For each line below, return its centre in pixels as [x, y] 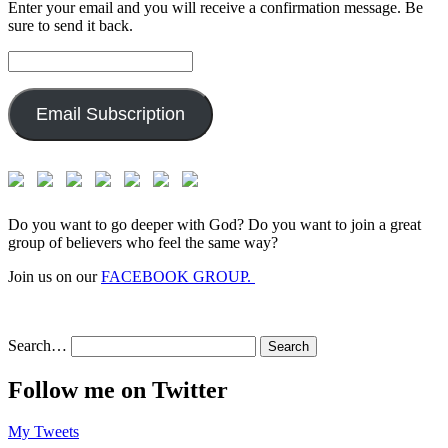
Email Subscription [110, 113]
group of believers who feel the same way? [143, 242]
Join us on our [54, 276]
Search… [37, 345]
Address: [35, 76]
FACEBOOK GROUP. [178, 276]
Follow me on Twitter [118, 389]
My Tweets [43, 432]
